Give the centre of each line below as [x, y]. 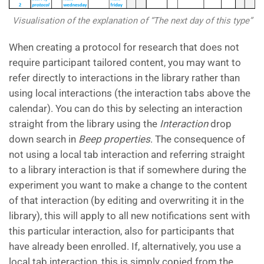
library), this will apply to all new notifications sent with [129, 216]
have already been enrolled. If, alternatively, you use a [125, 247]
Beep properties [114, 139]
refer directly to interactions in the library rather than [124, 78]
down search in [44, 139]
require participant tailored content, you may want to [125, 63]
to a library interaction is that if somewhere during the [128, 170]
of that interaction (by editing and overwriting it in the [126, 201]
